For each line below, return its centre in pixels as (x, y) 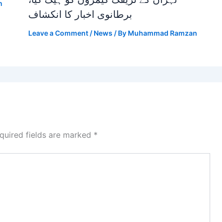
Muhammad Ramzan (162, 33)
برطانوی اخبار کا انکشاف (80, 14)
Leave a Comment (58, 33)
